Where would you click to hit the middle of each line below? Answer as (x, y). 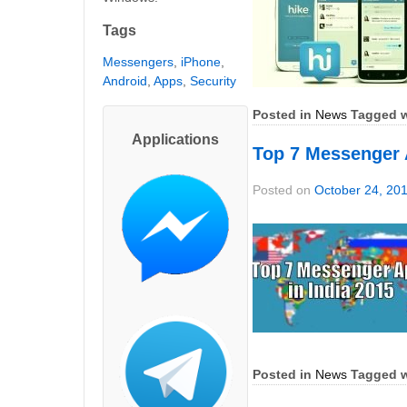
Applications (175, 140)
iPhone (201, 62)
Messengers (138, 62)
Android (125, 81)
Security (213, 81)
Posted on (283, 189)
